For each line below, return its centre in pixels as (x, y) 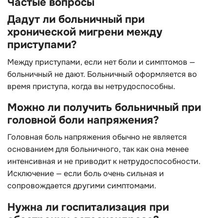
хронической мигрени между (85, 32)
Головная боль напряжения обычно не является (97, 137)
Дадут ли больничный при (76, 19)
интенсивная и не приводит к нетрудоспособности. (104, 162)
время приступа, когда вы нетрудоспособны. (91, 86)
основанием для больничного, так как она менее (98, 149)
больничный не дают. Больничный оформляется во (102, 74)
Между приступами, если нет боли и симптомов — (101, 62)
